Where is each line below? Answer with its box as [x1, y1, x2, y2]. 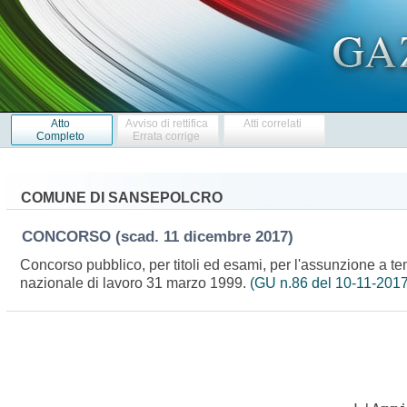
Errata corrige [133, 129, 201, 143]
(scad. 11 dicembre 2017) [114, 227, 303, 245]
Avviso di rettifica [124, 116, 208, 130]
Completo [35, 129, 84, 143]
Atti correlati [243, 116, 303, 130]
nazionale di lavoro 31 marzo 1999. [20, 274, 251, 291]
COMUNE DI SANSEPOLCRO [20, 189, 223, 205]
